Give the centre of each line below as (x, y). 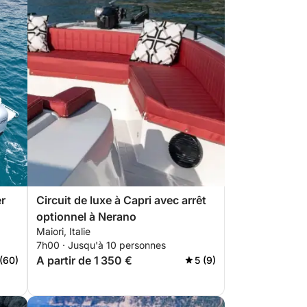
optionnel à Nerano (86, 217)
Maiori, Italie (63, 231)
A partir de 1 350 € (84, 260)
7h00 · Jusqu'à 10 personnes (101, 245)
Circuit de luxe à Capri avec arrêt (121, 200)
